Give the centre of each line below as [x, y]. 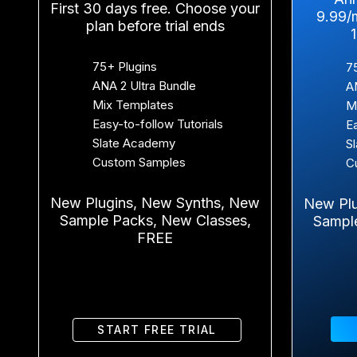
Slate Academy [134, 143]
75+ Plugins [125, 66]
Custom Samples [139, 162]
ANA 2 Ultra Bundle [145, 85]
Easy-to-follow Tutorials [158, 124]
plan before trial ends [155, 25]
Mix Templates [133, 104]
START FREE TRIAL [157, 329]
